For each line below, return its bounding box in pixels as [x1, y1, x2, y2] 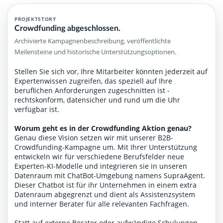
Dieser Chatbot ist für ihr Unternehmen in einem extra [14, 180, 197, 190]
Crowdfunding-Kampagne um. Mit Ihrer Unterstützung [14, 142, 197, 152]
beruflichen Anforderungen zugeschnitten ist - [14, 85, 170, 95]
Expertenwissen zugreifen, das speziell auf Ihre [14, 76, 172, 86]
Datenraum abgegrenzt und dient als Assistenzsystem [14, 189, 195, 199]
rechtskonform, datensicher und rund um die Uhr [14, 95, 180, 105]
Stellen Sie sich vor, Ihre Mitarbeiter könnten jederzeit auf [14, 66, 208, 76]
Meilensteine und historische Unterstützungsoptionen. [14, 47, 176, 57]
